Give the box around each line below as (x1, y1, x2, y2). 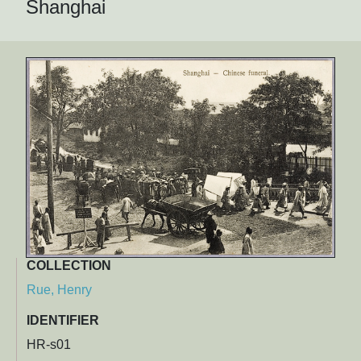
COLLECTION (27, 259, 111, 273)
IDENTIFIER (27, 313, 99, 328)
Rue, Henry (27, 283, 92, 297)
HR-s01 (27, 338, 71, 352)
